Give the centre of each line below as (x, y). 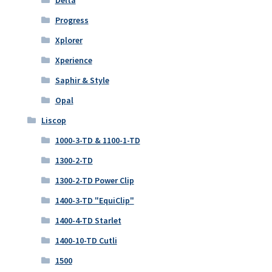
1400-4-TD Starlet (88, 221)
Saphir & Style (82, 80)
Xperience (73, 60)
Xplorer (69, 40)
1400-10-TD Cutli (86, 241)
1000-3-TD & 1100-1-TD (97, 141)
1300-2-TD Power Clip (94, 181)
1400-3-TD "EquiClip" (94, 201)
